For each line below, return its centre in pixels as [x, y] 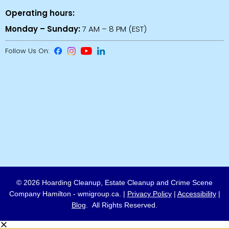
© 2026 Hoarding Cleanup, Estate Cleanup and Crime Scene [114, 183]
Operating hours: [40, 13]
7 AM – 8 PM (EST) [113, 29]
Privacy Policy [149, 194]
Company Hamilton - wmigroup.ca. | [68, 194]
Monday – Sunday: [43, 29]
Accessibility [197, 194]
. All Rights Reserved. [122, 205]
